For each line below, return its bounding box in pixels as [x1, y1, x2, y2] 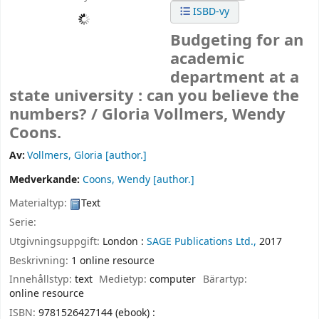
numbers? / [9, 103, 102, 127]
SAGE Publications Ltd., [147, 234, 256, 249]
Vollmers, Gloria [27, 148, 103, 164]
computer [150, 272, 197, 288]
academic [170, 48, 245, 71]
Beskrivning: [9, 253, 71, 268]
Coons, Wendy [83, 172, 150, 188]
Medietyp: [99, 272, 150, 288]
